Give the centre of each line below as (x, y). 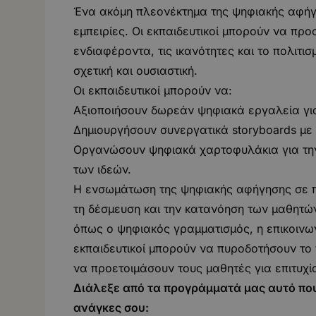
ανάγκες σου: (111, 307)
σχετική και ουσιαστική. (135, 70)
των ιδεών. (102, 169)
